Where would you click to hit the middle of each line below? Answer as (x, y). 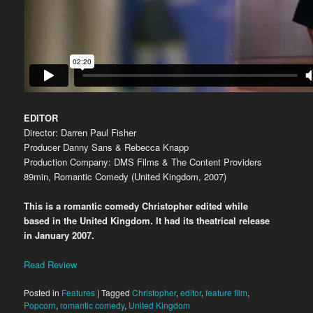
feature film (227, 293)
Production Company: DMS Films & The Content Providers (143, 161)
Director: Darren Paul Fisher (80, 132)
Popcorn (40, 305)
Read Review (51, 265)
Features (79, 293)
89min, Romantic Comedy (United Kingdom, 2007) (125, 176)
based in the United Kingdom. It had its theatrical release (147, 220)
